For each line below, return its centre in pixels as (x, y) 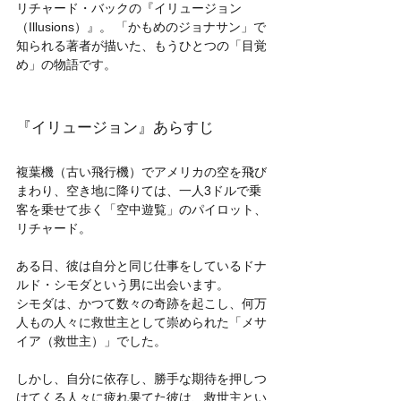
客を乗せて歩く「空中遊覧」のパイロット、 (141, 209)
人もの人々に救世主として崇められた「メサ (141, 322)
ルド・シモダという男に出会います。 (123, 284)
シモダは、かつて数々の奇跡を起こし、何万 (141, 303)
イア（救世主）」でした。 (91, 341)
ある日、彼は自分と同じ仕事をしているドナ (141, 265)
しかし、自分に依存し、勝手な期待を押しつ (141, 378)
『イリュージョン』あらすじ (115, 127)
